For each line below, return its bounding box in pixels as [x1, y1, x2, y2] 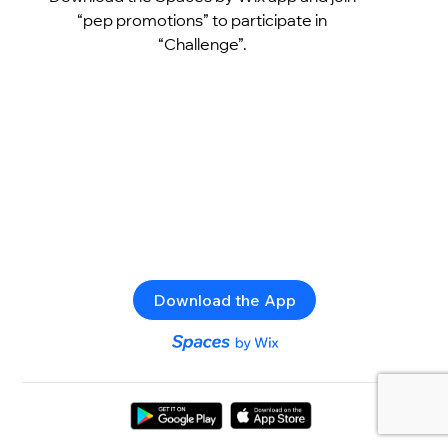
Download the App [152, 289, 296, 310]
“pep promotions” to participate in [77, 9, 328, 30]
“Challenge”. [157, 33, 247, 54]
